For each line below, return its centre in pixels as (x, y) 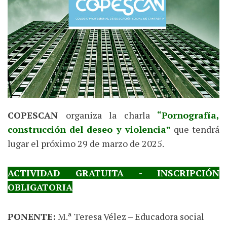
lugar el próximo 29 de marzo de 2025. (86, 143)
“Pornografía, (184, 115)
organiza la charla (108, 115)
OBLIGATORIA (40, 187)
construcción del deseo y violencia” (89, 129)
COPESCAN (37, 115)
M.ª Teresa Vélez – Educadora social (130, 216)
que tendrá (195, 129)
